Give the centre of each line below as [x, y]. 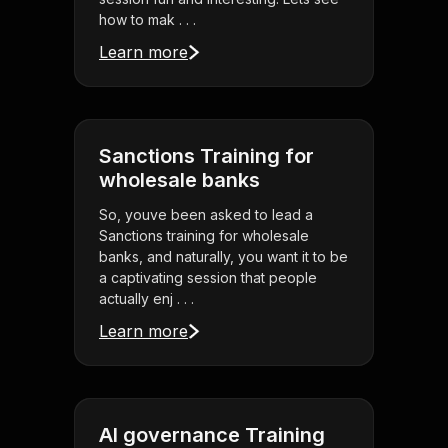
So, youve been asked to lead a [206, 215]
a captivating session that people [208, 278]
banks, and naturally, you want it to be [223, 257]
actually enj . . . [146, 299]
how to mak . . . [147, 20]
